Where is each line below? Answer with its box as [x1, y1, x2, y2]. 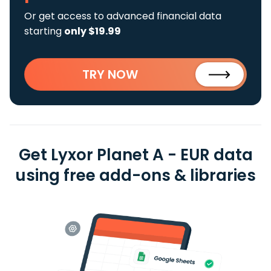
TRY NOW [82, 66, 138, 83]
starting [24, 24, 64, 38]
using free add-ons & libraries [15, 165, 256, 186]
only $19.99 [64, 24, 121, 38]
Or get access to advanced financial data [24, 9, 221, 23]
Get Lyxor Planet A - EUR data [18, 144, 253, 166]
